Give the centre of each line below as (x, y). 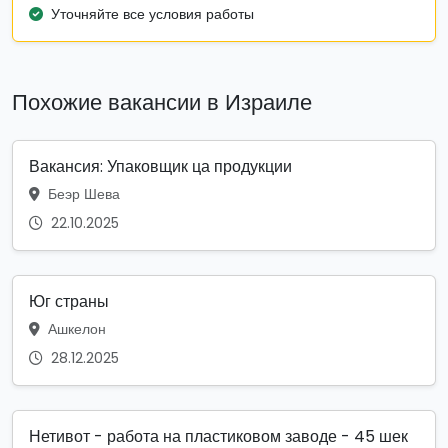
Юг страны (69, 302)
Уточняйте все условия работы (152, 14)
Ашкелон (75, 329)
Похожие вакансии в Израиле (162, 103)
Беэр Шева (82, 194)
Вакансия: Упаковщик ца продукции (160, 167)
